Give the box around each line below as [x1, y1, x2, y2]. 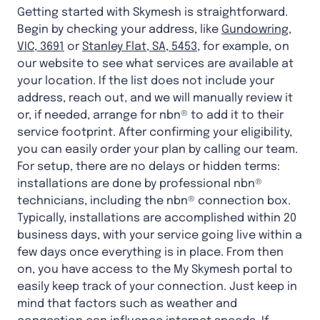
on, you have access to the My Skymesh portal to [17, 264, 293, 276]
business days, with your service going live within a [17, 229, 302, 242]
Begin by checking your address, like [17, 24, 221, 36]
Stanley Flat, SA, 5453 [82, 41, 197, 54]
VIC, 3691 [17, 41, 64, 54]
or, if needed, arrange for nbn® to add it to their [17, 109, 284, 122]
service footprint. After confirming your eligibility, [17, 126, 292, 139]
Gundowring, [221, 24, 291, 36]
